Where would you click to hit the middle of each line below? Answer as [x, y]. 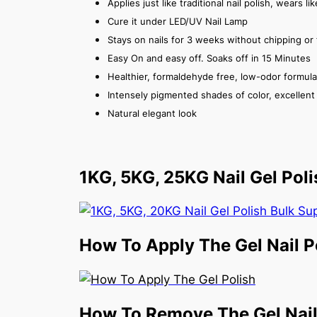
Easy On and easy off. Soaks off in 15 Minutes [209, 58]
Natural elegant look [152, 113]
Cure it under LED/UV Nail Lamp [178, 21]
